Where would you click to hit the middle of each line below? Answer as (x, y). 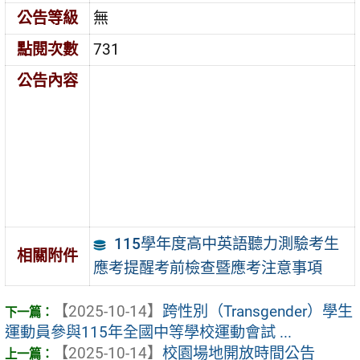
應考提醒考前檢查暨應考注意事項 (208, 268)
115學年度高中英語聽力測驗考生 (226, 244)
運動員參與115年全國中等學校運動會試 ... (148, 333)
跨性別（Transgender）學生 (258, 312)
